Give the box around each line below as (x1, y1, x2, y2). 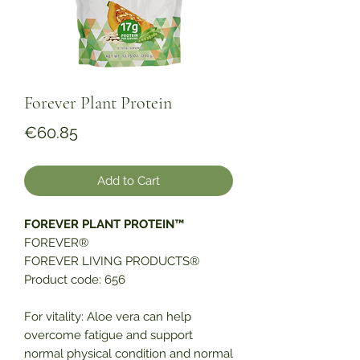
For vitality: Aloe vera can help (24, 309, 191, 325)
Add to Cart (97, 174, 160, 189)
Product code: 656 (24, 272, 125, 288)
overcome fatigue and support (24, 328, 193, 343)
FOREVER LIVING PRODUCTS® (24, 254, 199, 269)
